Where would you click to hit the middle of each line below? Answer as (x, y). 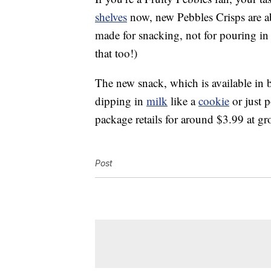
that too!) (116, 53)
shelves (111, 17)
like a (183, 101)
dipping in (121, 101)
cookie (214, 101)
